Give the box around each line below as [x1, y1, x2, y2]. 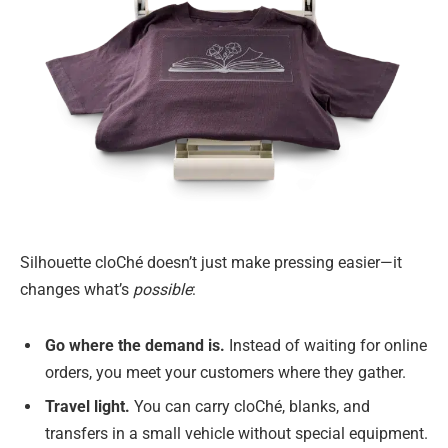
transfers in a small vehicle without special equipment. [45, 423, 428, 443]
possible [133, 279, 192, 299]
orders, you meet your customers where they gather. [45, 362, 406, 382]
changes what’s [20, 279, 133, 299]
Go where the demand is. [45, 335, 225, 355]
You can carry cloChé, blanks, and [130, 396, 370, 416]
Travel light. [45, 396, 130, 416]
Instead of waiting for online [225, 335, 427, 355]
